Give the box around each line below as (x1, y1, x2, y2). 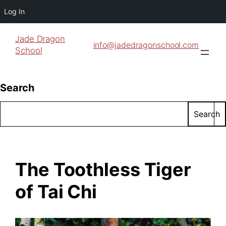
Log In (4, 7, 25, 16)
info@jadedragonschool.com (93, 40, 199, 50)
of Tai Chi (15, 180, 97, 203)
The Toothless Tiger (15, 158, 192, 181)
